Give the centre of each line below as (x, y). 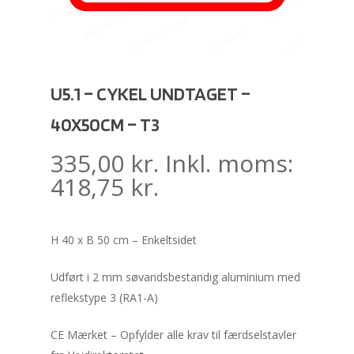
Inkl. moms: (229, 163)
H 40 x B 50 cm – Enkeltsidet (124, 240)
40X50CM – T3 (105, 124)
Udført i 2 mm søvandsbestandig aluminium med (175, 277)
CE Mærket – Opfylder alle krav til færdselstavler (173, 335)
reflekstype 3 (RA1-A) (104, 298)
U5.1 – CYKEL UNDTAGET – (151, 94)
